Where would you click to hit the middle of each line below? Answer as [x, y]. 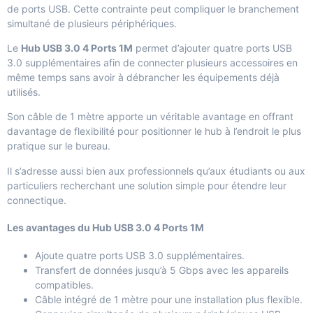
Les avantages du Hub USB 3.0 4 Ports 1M [105, 228]
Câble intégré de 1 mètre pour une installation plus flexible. [169, 300]
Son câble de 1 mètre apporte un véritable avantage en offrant [150, 117]
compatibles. [64, 285]
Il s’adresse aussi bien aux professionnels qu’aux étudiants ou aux [156, 170]
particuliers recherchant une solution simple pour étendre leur [147, 185]
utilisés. [24, 92]
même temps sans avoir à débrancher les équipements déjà [143, 78]
